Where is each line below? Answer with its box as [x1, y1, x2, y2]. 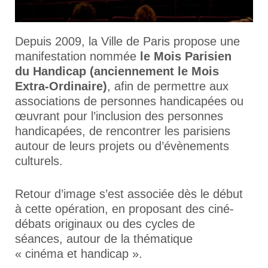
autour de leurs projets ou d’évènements [15, 139, 229, 153]
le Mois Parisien [136, 49, 232, 63]
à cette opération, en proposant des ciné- [15, 202, 234, 215]
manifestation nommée [15, 49, 136, 63]
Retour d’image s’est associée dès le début [15, 187, 243, 200]
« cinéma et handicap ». [15, 246, 142, 260]
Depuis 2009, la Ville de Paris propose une [15, 34, 240, 48]
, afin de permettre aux [107, 79, 229, 93]
